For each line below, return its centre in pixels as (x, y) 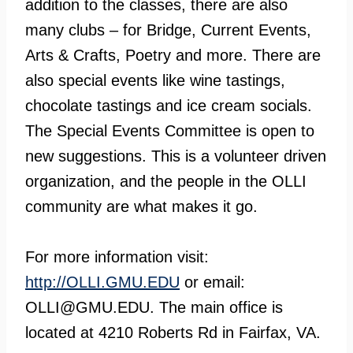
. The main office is (216, 307)
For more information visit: (117, 256)
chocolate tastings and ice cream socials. (169, 105)
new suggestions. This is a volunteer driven (176, 156)
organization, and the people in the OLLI (166, 181)
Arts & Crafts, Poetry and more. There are (173, 55)
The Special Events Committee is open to (170, 130)
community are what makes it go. (141, 206)
